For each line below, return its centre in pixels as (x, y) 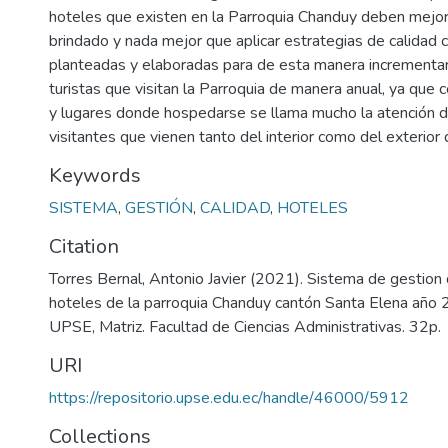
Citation (84, 246)
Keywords (95, 175)
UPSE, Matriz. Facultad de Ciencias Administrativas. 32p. (245, 327)
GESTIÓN (159, 208)
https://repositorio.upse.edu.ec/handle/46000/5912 (229, 398)
